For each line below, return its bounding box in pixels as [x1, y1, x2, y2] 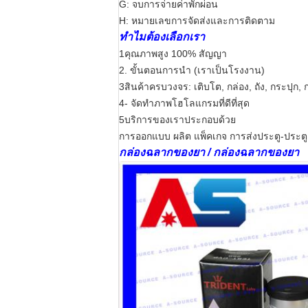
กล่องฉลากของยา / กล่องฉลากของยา [119, 146, 299, 158]
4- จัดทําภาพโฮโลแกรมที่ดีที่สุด [119, 98, 250, 109]
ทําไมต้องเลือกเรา [119, 31, 205, 43]
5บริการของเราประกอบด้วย [119, 114, 236, 125]
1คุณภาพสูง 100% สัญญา [119, 48, 227, 59]
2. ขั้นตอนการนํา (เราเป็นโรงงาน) [119, 65, 265, 76]
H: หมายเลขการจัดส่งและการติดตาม [119, 15, 275, 26]
